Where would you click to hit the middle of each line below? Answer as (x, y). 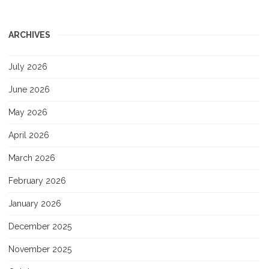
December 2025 (40, 226)
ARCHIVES (29, 35)
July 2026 (28, 66)
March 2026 (32, 158)
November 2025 (40, 249)
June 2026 (29, 89)
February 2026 (37, 180)
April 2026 (29, 135)
